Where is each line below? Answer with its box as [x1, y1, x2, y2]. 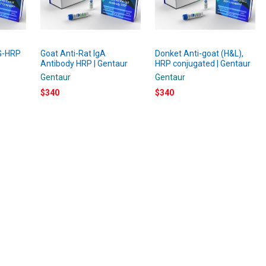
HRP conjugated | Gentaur [155, 58, 251, 68]
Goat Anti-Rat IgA [40, 48, 106, 58]
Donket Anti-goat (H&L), [155, 48, 244, 58]
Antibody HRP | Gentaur [40, 58, 128, 68]
